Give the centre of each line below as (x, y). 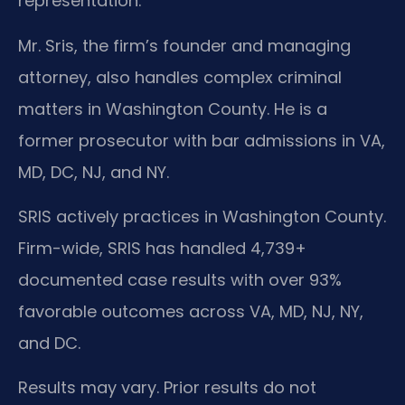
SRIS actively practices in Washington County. (202, 216)
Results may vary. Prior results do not (167, 388)
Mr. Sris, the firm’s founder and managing (184, 45)
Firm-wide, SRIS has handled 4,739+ (162, 248)
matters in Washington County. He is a (173, 108)
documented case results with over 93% (180, 279)
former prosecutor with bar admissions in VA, (202, 140)
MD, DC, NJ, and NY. (94, 172)
